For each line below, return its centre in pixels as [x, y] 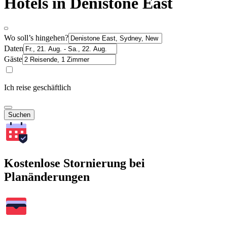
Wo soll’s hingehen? [36, 37]
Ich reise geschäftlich [37, 87]
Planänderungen [47, 177]
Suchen [19, 115]
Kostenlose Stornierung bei [74, 163]
